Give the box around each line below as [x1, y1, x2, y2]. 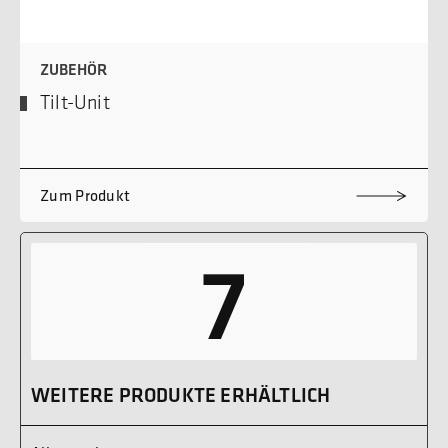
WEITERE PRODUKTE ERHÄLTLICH [31, 381, 331, 408]
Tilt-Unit [40, 90, 110, 115]
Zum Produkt [40, 185, 131, 206]
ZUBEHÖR [40, 59, 107, 81]
